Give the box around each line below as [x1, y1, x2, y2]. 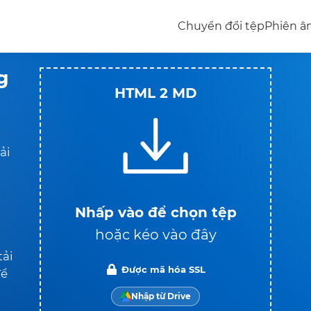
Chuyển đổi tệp [178, 19, 264, 33]
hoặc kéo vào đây [94, 226, 217, 243]
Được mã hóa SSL [121, 263, 205, 275]
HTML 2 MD [114, 84, 197, 101]
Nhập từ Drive [131, 290, 191, 301]
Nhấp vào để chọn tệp [74, 203, 237, 221]
